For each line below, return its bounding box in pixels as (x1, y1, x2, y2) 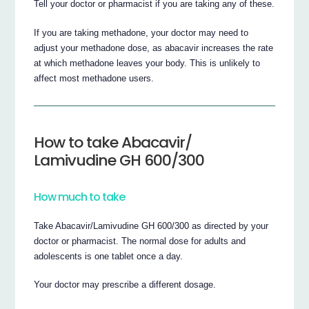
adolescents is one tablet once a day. (34, 250, 183, 261)
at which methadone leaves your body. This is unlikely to (34, 57, 261, 68)
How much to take (34, 188, 126, 205)
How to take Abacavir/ (34, 131, 192, 153)
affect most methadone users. (34, 72, 154, 83)
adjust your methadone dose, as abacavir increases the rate (34, 42, 274, 53)
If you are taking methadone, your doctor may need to (34, 27, 249, 38)
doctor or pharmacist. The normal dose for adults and (34, 235, 246, 246)
